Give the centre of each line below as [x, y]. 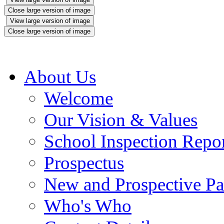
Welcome [78, 98]
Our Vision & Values [121, 119]
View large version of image [50, 20]
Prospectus [84, 162]
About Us [60, 76]
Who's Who [88, 205]
